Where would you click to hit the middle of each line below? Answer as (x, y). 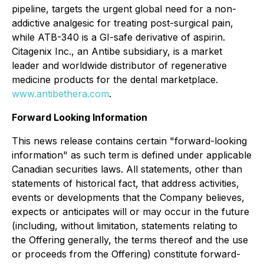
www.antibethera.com (60, 94)
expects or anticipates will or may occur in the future (131, 212)
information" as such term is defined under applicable (132, 155)
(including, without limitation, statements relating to (125, 226)
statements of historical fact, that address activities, (126, 183)
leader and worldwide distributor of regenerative (119, 65)
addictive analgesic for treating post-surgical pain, (123, 23)
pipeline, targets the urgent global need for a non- (124, 9)
